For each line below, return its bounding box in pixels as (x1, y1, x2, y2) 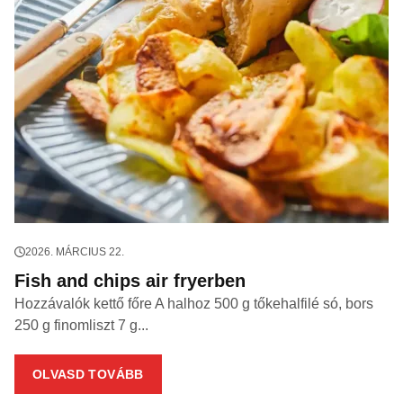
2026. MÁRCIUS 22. (25, 246, 124, 259)
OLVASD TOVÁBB (32, 367, 144, 382)
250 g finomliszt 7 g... (14, 318, 148, 334)
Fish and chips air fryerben (14, 271, 246, 291)
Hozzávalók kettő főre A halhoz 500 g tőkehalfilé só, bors (14, 296, 373, 312)
